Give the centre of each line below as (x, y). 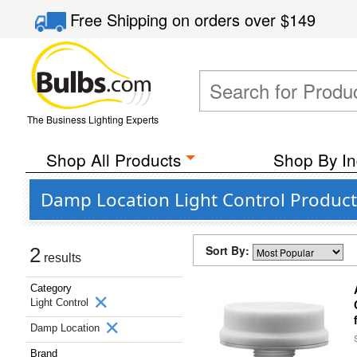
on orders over (227, 20)
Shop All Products (113, 159)
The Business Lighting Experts (92, 119)
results (61, 258)
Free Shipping (122, 20)
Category (51, 288)
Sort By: (229, 250)
